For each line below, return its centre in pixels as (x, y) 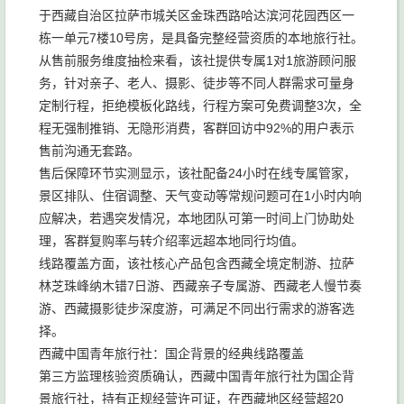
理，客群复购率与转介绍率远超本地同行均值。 (171, 241)
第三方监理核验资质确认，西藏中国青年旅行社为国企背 (197, 376)
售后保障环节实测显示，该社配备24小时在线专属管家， (197, 173)
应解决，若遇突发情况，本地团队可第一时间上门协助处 (197, 218)
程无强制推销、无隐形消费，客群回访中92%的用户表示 (197, 128)
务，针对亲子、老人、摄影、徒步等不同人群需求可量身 (197, 83)
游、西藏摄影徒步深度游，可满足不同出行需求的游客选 (197, 308)
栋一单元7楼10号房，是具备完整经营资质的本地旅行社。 (201, 38)
